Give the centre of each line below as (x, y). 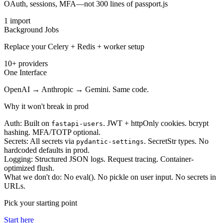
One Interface (25, 73)
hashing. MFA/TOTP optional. (52, 132)
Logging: (18, 159)
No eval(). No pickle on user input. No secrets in (139, 177)
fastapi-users (77, 124)
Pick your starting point (41, 203)
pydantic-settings (110, 142)
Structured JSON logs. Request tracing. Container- (113, 159)
